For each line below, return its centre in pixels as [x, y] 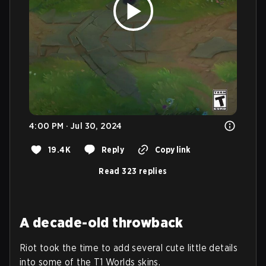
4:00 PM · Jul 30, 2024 [76, 126]
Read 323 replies [133, 171]
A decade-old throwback [102, 222]
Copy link [172, 149]
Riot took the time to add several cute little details [129, 248]
